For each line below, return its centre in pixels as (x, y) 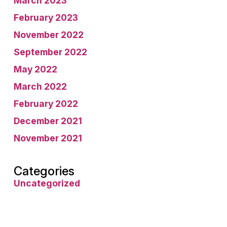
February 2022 (46, 104)
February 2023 (46, 17)
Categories (44, 171)
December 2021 (48, 121)
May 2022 (35, 69)
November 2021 (48, 138)
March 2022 (40, 86)
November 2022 (49, 35)
